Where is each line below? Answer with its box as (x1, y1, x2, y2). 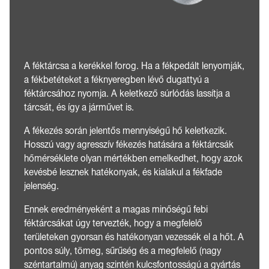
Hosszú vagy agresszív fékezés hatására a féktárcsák (24, 139, 234, 150)
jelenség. (24, 181, 59, 191)
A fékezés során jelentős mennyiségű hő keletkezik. (24, 125, 227, 136)
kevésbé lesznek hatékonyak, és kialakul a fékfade (24, 167, 222, 177)
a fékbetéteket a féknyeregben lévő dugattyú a (24, 74, 209, 85)
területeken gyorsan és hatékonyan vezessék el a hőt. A (24, 232, 244, 242)
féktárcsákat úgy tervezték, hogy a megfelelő (24, 218, 202, 228)
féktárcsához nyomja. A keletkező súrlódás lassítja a (24, 88, 230, 98)
